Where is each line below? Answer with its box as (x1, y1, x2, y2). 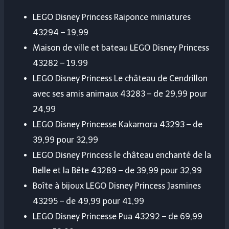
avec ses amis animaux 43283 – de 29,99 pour (33, 89, 207, 99)
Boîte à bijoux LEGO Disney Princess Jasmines (33, 181, 201, 191)
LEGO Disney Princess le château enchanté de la (33, 150, 211, 161)
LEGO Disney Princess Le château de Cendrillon (33, 74, 208, 84)
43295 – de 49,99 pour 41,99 (33, 196, 144, 207)
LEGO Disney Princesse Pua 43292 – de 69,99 (33, 212, 202, 222)
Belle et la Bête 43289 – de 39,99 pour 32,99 (33, 166, 202, 176)
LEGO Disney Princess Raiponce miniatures (33, 12, 191, 22)
